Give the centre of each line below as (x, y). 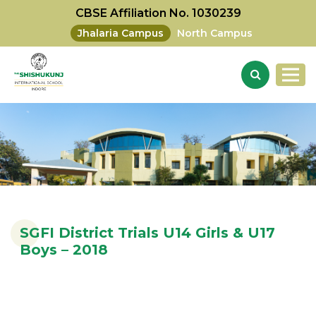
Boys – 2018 (64, 250)
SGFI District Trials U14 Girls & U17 (147, 233)
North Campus (215, 33)
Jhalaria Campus (121, 33)
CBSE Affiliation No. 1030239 (158, 13)
